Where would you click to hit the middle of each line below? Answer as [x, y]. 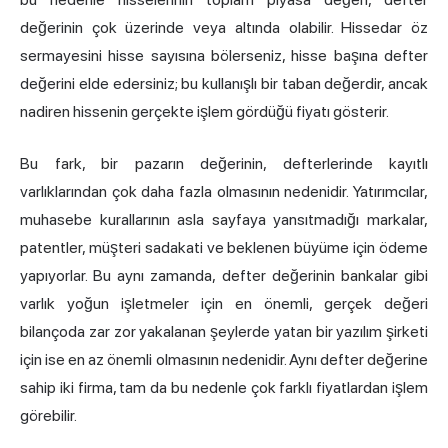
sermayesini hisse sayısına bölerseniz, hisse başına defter [224, 55]
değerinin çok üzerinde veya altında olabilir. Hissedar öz [224, 27]
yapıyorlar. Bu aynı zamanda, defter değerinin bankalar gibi [224, 275]
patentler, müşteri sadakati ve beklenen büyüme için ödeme [224, 247]
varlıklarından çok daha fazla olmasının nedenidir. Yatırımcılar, [224, 191]
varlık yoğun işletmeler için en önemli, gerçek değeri [224, 303]
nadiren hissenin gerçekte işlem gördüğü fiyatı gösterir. [204, 111]
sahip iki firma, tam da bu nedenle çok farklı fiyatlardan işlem [224, 387]
